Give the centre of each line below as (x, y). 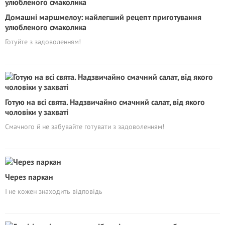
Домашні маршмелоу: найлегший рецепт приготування (103, 17)
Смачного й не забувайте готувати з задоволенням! (85, 127)
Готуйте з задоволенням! (43, 42)
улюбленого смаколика (46, 27)
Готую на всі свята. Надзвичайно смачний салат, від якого (105, 102)
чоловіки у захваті (37, 112)
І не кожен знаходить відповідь (54, 191)
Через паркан (29, 177)
